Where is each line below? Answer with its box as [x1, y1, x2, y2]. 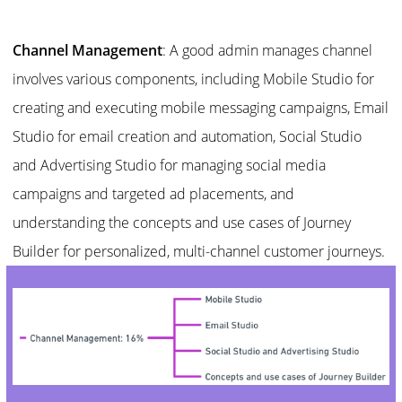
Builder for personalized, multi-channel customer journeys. [13, 240, 386, 261]
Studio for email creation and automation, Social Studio [13, 126, 363, 146]
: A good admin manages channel [162, 39, 373, 60]
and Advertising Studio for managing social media [13, 154, 327, 175]
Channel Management [13, 39, 163, 60]
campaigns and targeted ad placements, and [13, 183, 295, 204]
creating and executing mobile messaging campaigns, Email [13, 97, 389, 118]
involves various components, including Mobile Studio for [13, 68, 375, 89]
